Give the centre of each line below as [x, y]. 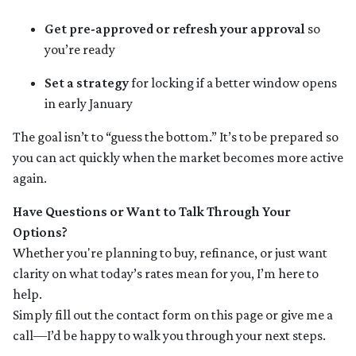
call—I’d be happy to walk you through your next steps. [169, 336]
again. [30, 178]
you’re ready [80, 50]
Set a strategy [87, 83]
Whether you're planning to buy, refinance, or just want [170, 253]
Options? [40, 232]
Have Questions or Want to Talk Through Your [152, 212]
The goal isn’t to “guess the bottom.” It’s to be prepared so [176, 137]
